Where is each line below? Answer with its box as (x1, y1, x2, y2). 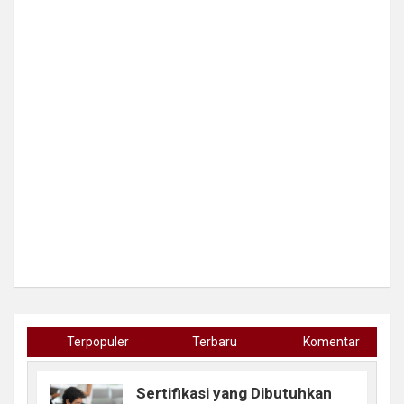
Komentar (302, 334, 360, 349)
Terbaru (191, 334, 237, 349)
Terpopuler (66, 334, 129, 349)
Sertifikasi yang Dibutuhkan (136, 383, 332, 402)
